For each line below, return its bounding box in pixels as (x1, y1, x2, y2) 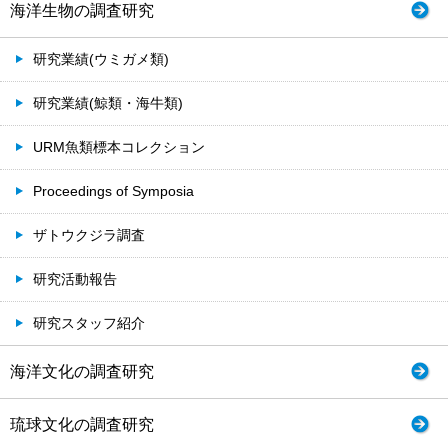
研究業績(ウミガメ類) (33, 50, 169, 67)
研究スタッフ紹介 (33, 314, 145, 331)
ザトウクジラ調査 (33, 226, 145, 243)
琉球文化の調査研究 (10, 415, 154, 433)
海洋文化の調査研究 (10, 362, 154, 380)
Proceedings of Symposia (33, 182, 194, 199)
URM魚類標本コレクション (33, 138, 205, 155)
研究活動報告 (33, 270, 117, 287)
